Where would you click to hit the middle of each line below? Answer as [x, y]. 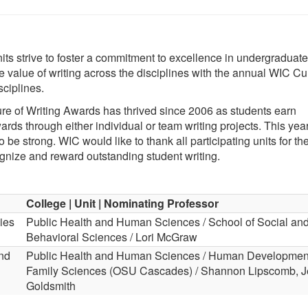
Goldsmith [51, 286]
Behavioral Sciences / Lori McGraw [112, 237]
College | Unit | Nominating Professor [122, 203]
